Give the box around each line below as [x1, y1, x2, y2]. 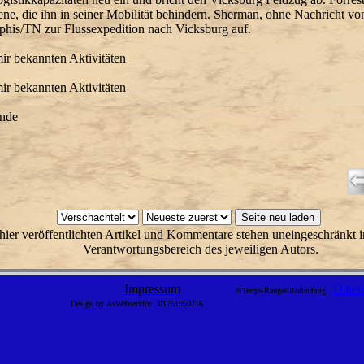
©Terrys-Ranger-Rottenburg [236, 285, 333, 295]
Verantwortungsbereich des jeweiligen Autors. [83, 242, 318, 256]
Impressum [123, 281, 180, 296]
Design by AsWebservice [71, 298, 156, 308]
